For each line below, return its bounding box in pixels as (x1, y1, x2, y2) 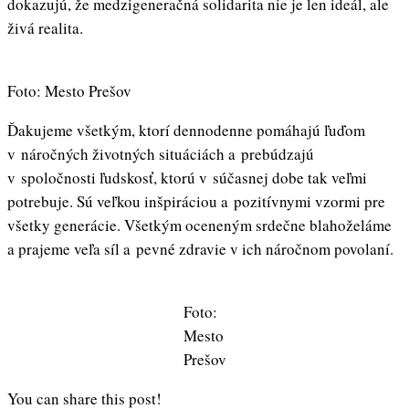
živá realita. (7, 17, 83, 39)
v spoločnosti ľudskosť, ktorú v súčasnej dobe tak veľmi (7, 167, 367, 189)
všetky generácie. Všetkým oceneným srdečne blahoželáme (7, 215, 392, 236)
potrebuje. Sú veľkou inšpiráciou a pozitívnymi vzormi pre (7, 191, 385, 213)
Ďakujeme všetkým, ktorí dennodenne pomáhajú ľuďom (7, 120, 365, 142)
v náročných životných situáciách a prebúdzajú (7, 143, 314, 165)
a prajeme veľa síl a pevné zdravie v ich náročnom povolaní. (7, 238, 393, 260)
